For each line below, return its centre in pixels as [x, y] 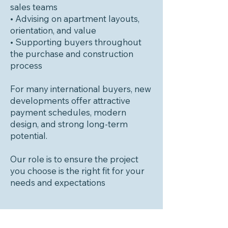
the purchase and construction [72, 54]
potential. [29, 136]
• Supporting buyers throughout [76, 42]
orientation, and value [53, 30]
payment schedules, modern [68, 112]
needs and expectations [58, 182]
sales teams [34, 7]
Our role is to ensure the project [74, 159]
